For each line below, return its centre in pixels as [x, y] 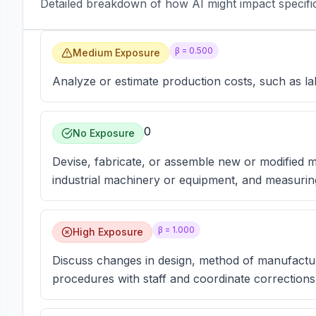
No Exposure [104, 133]
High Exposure [108, 232]
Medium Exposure [116, 53]
